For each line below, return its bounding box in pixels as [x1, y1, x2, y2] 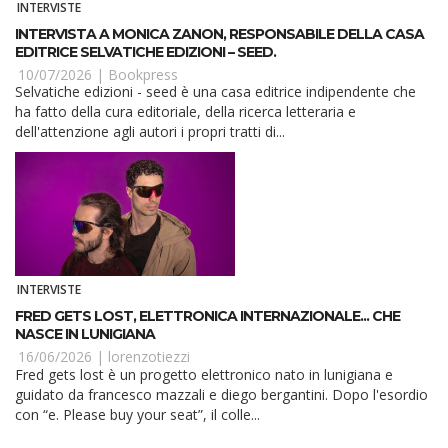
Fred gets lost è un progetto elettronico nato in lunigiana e [15, 364, 393, 384]
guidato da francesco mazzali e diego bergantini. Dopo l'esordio [15, 384, 428, 404]
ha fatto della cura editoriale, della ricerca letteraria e [15, 102, 356, 122]
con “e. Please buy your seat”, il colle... [15, 404, 260, 424]
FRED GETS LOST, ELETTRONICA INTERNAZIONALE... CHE [15, 307, 400, 326]
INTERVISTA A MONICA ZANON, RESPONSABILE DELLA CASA [15, 25, 424, 44]
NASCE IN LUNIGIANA [15, 325, 155, 344]
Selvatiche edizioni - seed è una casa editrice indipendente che [15, 82, 416, 102]
